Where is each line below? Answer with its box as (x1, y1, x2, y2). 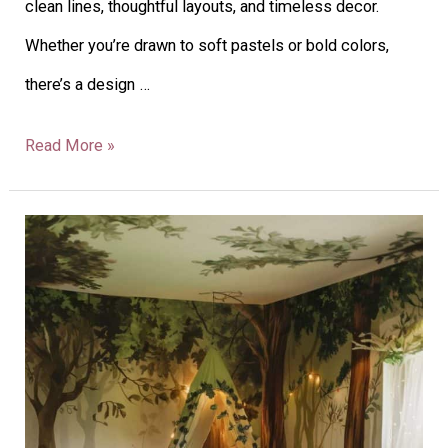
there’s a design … (25, 75, 151, 95)
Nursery (24, 302, 81, 322)
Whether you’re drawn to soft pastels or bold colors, (25, 36, 390, 56)
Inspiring (24, 263, 86, 283)
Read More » (25, 136, 116, 156)
